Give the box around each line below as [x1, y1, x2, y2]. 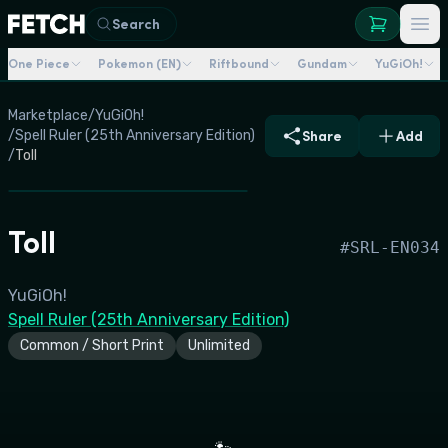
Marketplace [8, 107, 88, 124]
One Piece [8, 56, 70, 71]
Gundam [297, 56, 347, 71]
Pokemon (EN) [98, 56, 181, 71]
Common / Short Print [20, 337, 164, 354]
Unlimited [188, 337, 250, 354]
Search [112, 15, 161, 33]
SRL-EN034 [350, 238, 440, 257]
